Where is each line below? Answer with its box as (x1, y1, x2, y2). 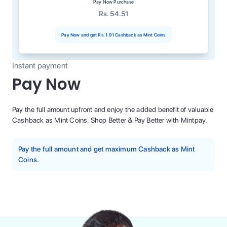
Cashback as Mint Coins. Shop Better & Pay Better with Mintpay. (12, 116, 208, 124)
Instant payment (12, 61, 68, 70)
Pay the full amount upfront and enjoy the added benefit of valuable (12, 105, 214, 113)
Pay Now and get (61, 32, 97, 37)
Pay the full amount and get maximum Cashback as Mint (18, 145, 195, 153)
